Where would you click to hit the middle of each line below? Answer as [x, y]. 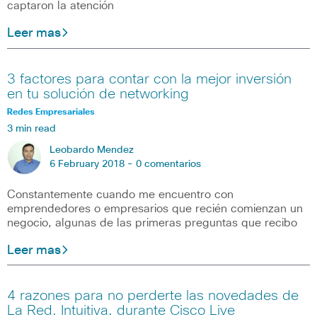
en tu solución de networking [98, 94]
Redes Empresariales [51, 112]
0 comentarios [168, 164]
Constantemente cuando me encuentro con [120, 194]
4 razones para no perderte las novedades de [153, 296]
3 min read [31, 128]
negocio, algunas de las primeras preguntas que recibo [152, 223]
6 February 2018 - [93, 164]
